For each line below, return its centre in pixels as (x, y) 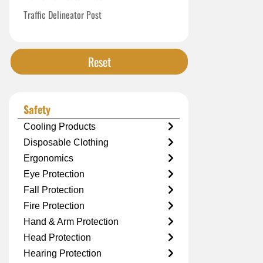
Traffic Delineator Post (63, 15)
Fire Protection (54, 206)
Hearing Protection (63, 253)
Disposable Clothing (66, 142)
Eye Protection (54, 174)
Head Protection (57, 237)
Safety (37, 109)
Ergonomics (48, 158)
